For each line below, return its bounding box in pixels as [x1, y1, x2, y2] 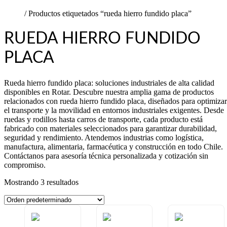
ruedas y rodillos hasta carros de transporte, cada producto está [4, 115, 203, 124]
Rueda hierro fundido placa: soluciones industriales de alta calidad [4, 78, 214, 87]
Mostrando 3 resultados [4, 177, 79, 186]
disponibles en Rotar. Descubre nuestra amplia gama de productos [4, 87, 214, 96]
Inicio [4, 9, 22, 18]
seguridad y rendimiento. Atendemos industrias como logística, [4, 133, 204, 142]
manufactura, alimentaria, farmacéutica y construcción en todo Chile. [4, 142, 223, 151]
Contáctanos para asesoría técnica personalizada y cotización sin [4, 151, 208, 160]
